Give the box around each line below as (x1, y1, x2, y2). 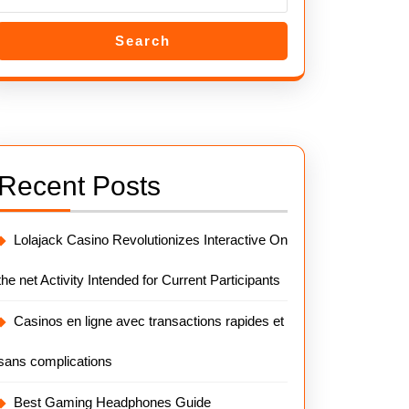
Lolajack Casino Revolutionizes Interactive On (14, 232, 288, 247)
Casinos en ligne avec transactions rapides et (14, 313, 284, 329)
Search (114, 33, 171, 48)
